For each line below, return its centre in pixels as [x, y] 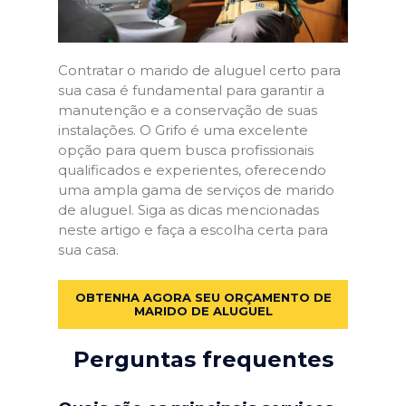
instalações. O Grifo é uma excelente [183, 130]
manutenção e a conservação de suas [188, 110]
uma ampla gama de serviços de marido [196, 189]
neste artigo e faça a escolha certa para [193, 229]
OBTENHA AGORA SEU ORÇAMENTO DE [203, 297]
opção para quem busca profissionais [186, 150]
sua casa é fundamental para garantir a [191, 90]
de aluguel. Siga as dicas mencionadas [188, 209]
